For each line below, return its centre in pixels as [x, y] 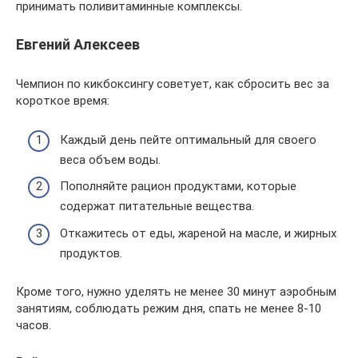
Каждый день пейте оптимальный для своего [188, 139]
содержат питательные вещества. [157, 206]
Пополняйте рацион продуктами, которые [178, 186]
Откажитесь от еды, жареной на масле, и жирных [198, 233]
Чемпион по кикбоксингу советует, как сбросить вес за [173, 84]
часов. [34, 325]
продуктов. [91, 253]
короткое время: [63, 101]
